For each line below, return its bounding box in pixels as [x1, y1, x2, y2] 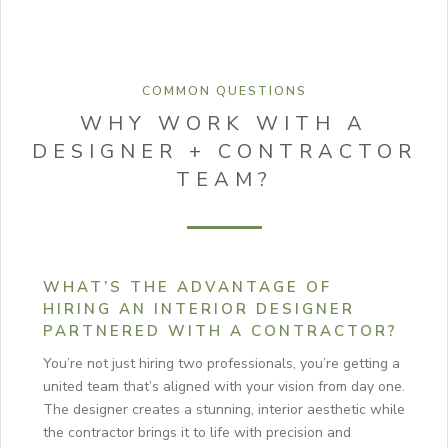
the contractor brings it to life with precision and [43, 423, 351, 443]
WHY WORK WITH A [80, 110, 368, 138]
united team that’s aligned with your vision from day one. [43, 377, 405, 397]
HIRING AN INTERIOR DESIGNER [43, 299, 355, 320]
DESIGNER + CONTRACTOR [31, 138, 417, 166]
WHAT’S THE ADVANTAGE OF [43, 277, 332, 298]
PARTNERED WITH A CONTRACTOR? [43, 321, 398, 342]
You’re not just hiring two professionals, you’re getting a [43, 354, 400, 374]
